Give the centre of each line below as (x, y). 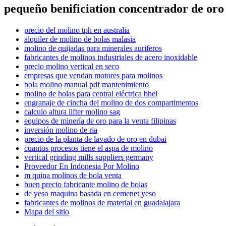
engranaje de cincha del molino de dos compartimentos (111, 102)
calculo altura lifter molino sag (72, 111)
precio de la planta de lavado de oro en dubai (95, 139)
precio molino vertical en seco (72, 66)
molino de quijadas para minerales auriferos (93, 48)
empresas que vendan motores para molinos (93, 75)
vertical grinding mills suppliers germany (89, 157)
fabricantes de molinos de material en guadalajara (102, 202)
